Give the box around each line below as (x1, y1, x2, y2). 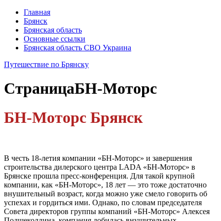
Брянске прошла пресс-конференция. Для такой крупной (4, 172, 195, 181)
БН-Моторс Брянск (4, 108, 143, 126)
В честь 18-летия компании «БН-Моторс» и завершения (4, 154, 192, 163)
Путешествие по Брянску (4, 60, 89, 69)
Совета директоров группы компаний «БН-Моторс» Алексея (4, 207, 210, 216)
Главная (24, 8, 50, 16)
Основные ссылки (24, 35, 85, 43)
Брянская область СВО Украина (24, 43, 131, 52)
